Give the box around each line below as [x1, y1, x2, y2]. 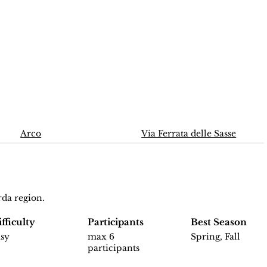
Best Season [190, 216, 247, 228]
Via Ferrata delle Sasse [141, 128, 237, 139]
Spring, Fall [190, 231, 240, 243]
